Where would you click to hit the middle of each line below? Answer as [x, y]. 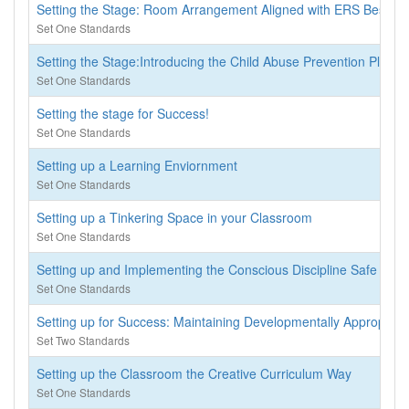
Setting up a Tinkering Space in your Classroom [174, 217]
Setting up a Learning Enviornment [137, 165]
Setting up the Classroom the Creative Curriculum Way [194, 373]
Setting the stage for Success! [123, 113]
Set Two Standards [83, 340]
